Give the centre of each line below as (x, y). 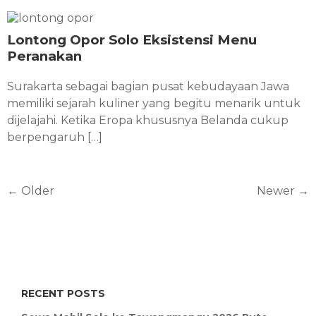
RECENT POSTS (63, 293)
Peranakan (44, 56)
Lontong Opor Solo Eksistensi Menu (132, 39)
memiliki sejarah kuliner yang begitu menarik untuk (154, 103)
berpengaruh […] (55, 137)
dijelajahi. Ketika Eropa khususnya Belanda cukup (148, 120)
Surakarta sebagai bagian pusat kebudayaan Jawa (148, 86)
